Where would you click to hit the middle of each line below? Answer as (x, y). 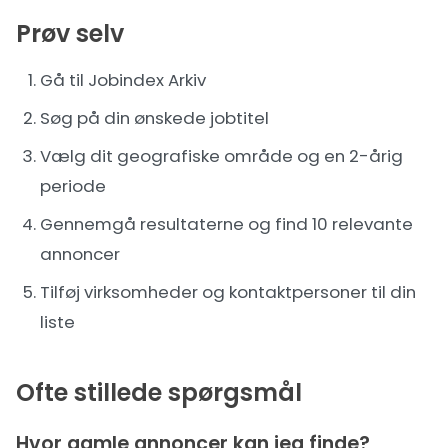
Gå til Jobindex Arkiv (123, 80)
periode (73, 186)
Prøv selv (70, 33)
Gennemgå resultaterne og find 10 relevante (226, 224)
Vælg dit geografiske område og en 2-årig (221, 156)
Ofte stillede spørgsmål (159, 392)
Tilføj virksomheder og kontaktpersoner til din (228, 292)
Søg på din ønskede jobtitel (154, 118)
